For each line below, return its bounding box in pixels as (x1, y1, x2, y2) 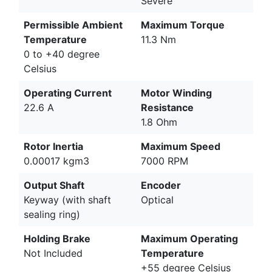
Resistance (141, 101, 194, 114)
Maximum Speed (141, 140, 220, 152)
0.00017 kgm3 (24, 154, 89, 167)
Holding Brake (24, 232, 90, 245)
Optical (141, 193, 174, 206)
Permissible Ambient (24, 18, 123, 31)
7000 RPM (141, 154, 188, 167)
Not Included (24, 246, 83, 259)
